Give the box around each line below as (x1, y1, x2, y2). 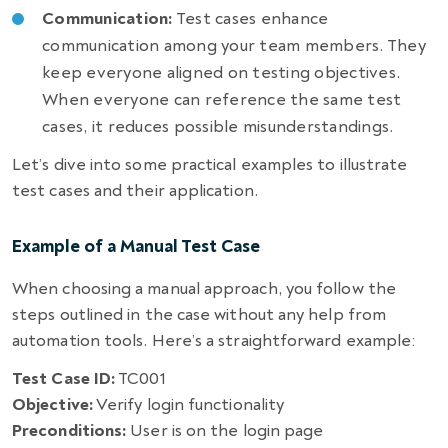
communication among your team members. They (42, 35, 426, 56)
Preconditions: (12, 420, 127, 441)
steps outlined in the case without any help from (12, 304, 387, 325)
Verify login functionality (92, 394, 285, 415)
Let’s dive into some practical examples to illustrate (12, 154, 408, 175)
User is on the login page (126, 420, 324, 441)
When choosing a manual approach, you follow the (12, 278, 396, 299)
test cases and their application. (12, 180, 258, 201)
